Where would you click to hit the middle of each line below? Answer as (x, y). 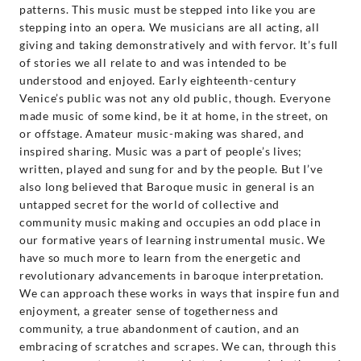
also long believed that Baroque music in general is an (167, 186)
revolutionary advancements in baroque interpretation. (172, 275)
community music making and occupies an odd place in (170, 222)
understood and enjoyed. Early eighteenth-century (158, 80)
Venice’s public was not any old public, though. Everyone (175, 98)
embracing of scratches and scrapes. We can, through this (178, 346)
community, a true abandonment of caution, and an (160, 328)
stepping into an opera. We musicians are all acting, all (170, 27)
